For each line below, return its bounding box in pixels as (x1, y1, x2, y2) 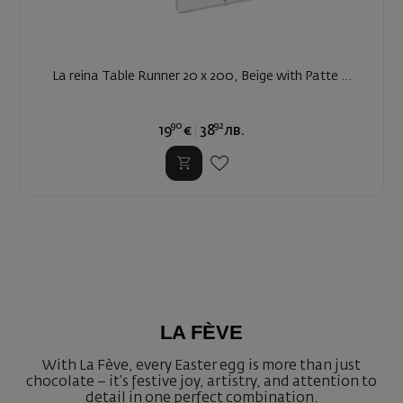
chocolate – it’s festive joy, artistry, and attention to (26, 375, 377, 390)
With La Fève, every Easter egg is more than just (42, 359, 361, 373)
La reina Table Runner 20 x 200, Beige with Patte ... (51, 70, 352, 84)
